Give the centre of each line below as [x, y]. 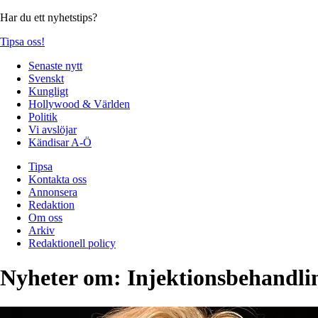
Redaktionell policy [72, 243]
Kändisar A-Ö [60, 142]
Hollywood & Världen [79, 104]
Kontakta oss [57, 179]
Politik [43, 116]
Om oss [45, 217]
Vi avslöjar [53, 129]
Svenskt [46, 78]
